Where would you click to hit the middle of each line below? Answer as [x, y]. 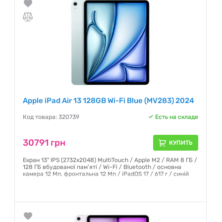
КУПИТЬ [181, 142]
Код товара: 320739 [51, 117]
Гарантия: [38, 188]
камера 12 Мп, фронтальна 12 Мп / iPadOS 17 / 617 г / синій [106, 174]
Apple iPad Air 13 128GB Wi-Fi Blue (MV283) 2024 [109, 101]
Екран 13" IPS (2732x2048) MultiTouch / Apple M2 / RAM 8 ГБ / [110, 160]
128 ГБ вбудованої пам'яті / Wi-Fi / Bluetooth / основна [102, 167]
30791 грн [44, 142]
